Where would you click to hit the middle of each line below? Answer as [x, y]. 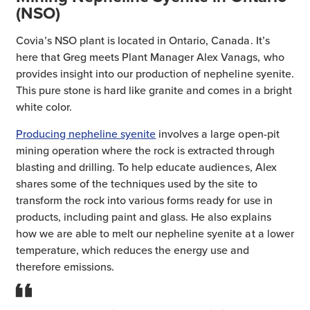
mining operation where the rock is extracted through [145, 151]
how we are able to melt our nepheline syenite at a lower [155, 234]
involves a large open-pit [218, 134]
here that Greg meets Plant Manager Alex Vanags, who [150, 57]
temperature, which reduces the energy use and [133, 250]
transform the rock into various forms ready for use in [144, 200]
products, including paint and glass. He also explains [144, 217]
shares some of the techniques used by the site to [137, 184]
